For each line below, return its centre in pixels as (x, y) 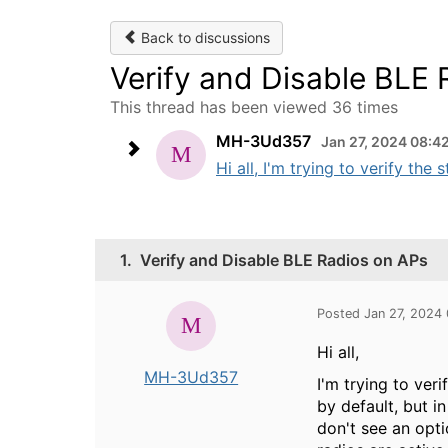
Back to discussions (203, 37)
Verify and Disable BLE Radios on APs (284, 260)
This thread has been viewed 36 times (254, 107)
